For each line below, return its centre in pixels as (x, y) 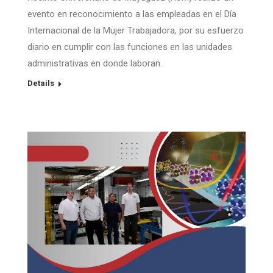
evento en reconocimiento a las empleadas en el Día (132, 14)
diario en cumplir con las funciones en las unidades (130, 47)
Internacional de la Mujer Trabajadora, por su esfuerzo (136, 30)
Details (41, 83)
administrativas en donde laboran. (95, 63)
